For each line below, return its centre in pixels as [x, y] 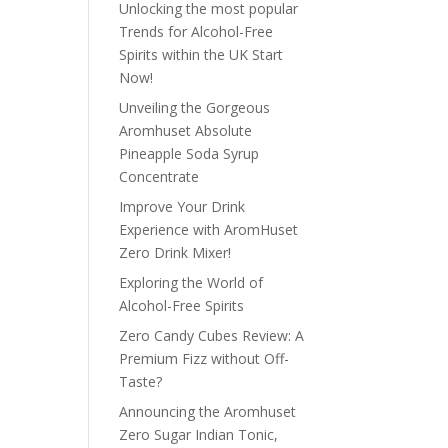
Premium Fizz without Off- [204, 359]
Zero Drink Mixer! [175, 253]
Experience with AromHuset [209, 230]
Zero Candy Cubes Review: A [212, 336]
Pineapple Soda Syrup [189, 154]
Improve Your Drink [182, 207]
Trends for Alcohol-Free [196, 32]
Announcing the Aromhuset [208, 412]
